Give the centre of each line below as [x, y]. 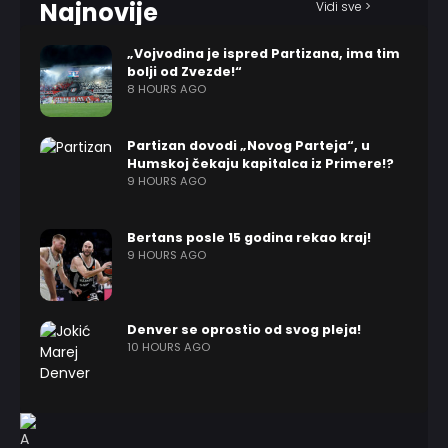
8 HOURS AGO [166, 89]
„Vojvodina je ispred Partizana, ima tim [263, 53]
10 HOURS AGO [168, 347]
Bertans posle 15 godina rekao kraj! [249, 237]
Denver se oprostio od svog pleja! [244, 329]
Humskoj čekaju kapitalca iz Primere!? [260, 163]
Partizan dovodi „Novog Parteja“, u [248, 145]
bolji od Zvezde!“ [184, 71]
